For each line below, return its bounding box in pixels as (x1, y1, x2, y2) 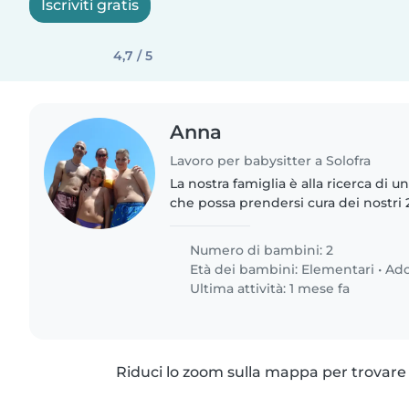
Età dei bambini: (186, 260, 302, 278)
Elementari (301, 260, 375, 278)
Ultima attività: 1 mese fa (186, 279, 351, 297)
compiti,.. (170, 232, 230, 249)
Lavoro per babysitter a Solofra (170, 152, 372, 169)
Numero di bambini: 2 (186, 241, 334, 258)
